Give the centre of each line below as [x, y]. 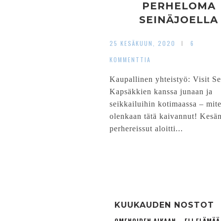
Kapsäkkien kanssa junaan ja [161, 92]
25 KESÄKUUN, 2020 [143, 43]
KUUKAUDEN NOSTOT [164, 205]
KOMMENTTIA [130, 59]
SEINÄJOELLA [179, 20]
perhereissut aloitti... [146, 129]
